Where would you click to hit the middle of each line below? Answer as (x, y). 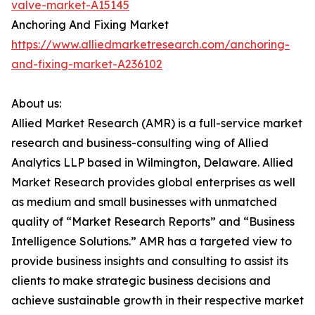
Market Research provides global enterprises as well (153, 182)
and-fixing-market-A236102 (87, 64)
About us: (36, 104)
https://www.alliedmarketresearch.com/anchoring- (150, 45)
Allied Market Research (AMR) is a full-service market (157, 123)
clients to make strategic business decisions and (141, 281)
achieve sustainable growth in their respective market (157, 301)
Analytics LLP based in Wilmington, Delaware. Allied (152, 163)
